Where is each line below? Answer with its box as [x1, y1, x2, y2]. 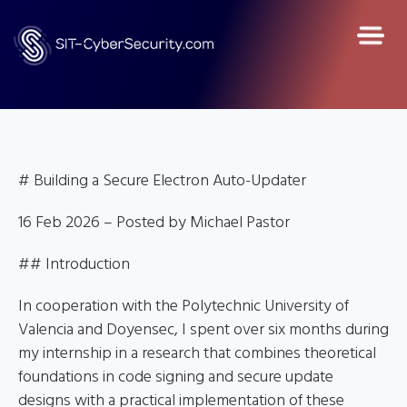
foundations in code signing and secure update [18, 364, 333, 391]
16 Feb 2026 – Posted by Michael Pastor [18, 210, 290, 236]
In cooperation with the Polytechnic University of [18, 293, 349, 320]
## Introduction [18, 252, 130, 278]
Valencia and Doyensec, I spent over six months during [18, 317, 389, 343]
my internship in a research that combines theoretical [18, 341, 376, 367]
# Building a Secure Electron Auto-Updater [18, 168, 306, 194]
